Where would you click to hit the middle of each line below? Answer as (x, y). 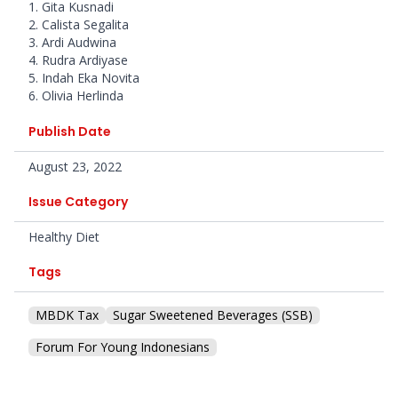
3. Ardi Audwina (72, 43)
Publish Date (70, 132)
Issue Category (78, 202)
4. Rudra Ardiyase (78, 60)
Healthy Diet (64, 237)
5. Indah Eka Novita (84, 78)
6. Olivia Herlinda (76, 96)
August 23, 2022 (75, 167)
